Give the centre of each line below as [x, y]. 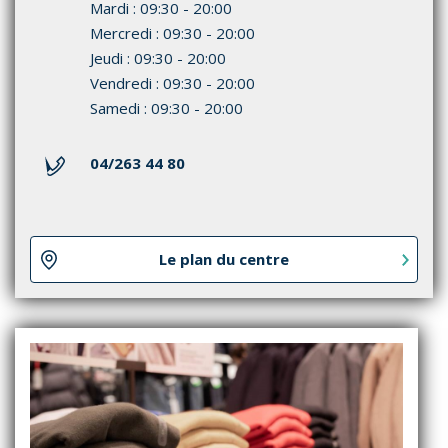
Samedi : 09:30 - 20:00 [166, 107]
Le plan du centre [224, 258]
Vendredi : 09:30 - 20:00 [172, 82]
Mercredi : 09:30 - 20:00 [172, 32]
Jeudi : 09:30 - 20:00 [158, 57]
